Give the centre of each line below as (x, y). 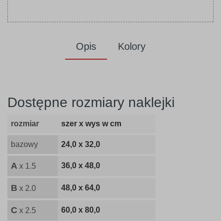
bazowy (24, 145)
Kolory (131, 47)
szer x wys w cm (91, 124)
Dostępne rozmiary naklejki (91, 103)
